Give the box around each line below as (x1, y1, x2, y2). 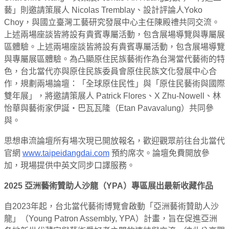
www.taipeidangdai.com (22, 148, 109, 157)
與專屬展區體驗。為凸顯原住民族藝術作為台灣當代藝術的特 (4, 54, 225, 63)
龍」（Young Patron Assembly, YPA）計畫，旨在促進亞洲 (4, 214, 217, 223)
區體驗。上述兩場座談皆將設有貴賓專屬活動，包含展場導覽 (4, 42, 225, 51)
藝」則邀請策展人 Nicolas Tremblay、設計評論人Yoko (4, 5, 202, 14)
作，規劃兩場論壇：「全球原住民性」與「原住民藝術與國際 (4, 79, 225, 88)
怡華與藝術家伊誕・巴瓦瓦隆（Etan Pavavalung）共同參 (4, 103, 214, 112)
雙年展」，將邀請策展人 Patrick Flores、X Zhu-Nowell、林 (4, 91, 221, 100)
